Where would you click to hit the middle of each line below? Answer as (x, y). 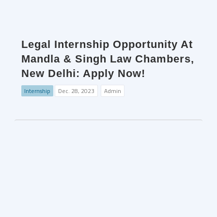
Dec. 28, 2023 (76, 91)
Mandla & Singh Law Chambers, (108, 59)
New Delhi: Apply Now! (83, 74)
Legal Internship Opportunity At (107, 45)
